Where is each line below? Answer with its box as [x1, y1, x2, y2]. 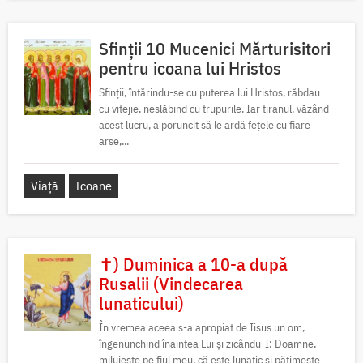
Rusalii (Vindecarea [99, 271, 243, 295]
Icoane [75, 177, 112, 194]
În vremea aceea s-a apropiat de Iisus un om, [99, 319, 305, 335]
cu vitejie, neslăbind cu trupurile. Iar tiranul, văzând [99, 100, 329, 116]
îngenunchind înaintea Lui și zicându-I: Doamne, [99, 335, 316, 351]
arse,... [99, 133, 129, 148]
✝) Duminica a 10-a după [99, 251, 288, 275]
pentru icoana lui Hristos [99, 55, 281, 79]
